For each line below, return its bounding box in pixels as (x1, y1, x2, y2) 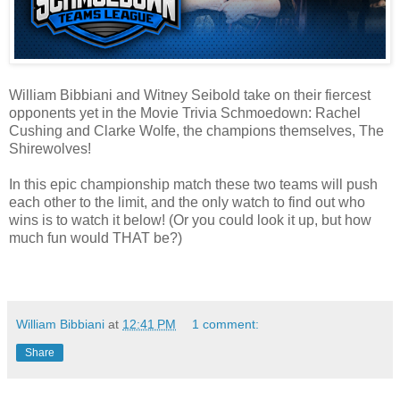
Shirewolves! (9, 140, 91, 156)
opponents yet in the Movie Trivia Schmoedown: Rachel (9, 104, 361, 121)
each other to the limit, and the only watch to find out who (9, 194, 365, 210)
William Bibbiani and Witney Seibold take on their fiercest (9, 87, 371, 103)
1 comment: (192, 316, 260, 331)
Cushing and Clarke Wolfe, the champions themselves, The (9, 122, 384, 138)
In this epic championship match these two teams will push (9, 176, 378, 192)
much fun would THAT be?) (9, 229, 182, 246)
